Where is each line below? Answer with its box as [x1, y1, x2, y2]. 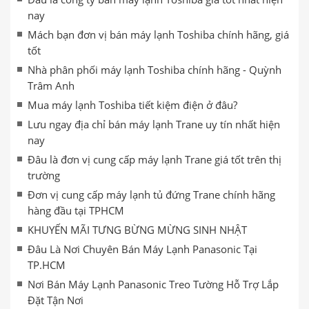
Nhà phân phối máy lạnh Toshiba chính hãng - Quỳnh [28, 63, 281, 77]
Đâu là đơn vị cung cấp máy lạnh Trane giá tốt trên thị [28, 152, 281, 166]
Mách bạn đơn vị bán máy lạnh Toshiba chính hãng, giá [28, 28, 289, 41]
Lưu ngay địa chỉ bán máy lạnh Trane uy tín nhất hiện [28, 117, 280, 131]
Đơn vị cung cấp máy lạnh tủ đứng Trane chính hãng [28, 188, 275, 201]
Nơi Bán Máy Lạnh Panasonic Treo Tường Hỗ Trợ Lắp [28, 277, 279, 291]
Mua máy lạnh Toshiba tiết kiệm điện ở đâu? [28, 98, 237, 112]
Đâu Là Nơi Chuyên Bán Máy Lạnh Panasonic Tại [28, 242, 257, 256]
